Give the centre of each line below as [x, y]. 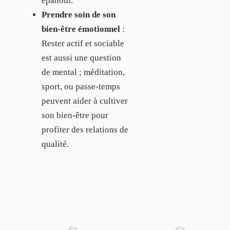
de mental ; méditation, [83, 72]
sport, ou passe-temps [81, 87]
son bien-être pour [75, 116]
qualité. [55, 144]
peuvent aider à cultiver [85, 101]
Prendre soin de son [79, 15]
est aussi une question [81, 58]
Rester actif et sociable [83, 44]
